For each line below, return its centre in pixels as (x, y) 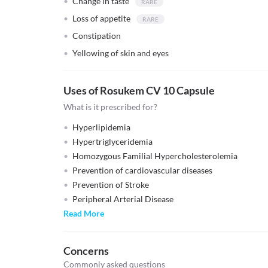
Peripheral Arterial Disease (123, 199)
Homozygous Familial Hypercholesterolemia (155, 156)
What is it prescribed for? (110, 107)
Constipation (97, 36)
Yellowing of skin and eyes (121, 53)
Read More (84, 213)
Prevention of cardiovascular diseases (142, 170)
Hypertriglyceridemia (112, 141)
